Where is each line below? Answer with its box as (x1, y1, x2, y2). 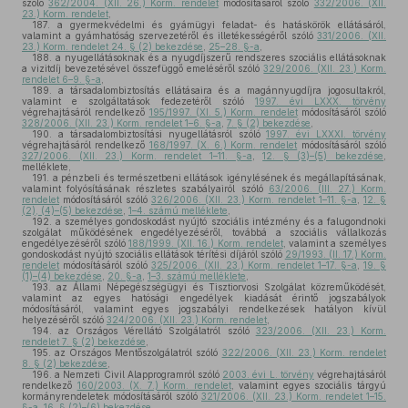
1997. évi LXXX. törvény (255, 96, 386, 107)
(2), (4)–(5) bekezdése (22, 205, 123, 216)
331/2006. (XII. (317, 30, 386, 41)
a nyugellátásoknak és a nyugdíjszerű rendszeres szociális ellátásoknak (52, 52, 386, 63)
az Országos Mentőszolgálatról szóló (51, 347, 222, 358)
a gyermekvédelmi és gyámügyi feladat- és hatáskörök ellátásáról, (50, 19, 386, 30)
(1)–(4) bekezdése (22, 270, 102, 281)
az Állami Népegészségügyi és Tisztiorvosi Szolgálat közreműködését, (51, 281, 386, 292)
